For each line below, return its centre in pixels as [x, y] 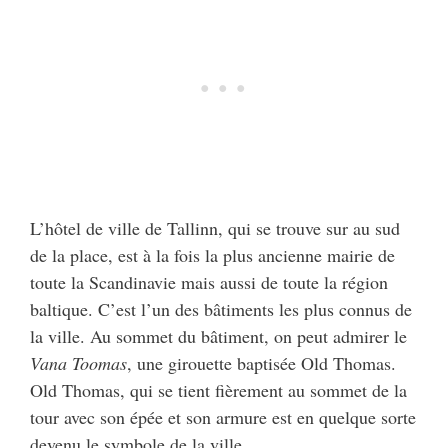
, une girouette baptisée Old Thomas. [261, 363]
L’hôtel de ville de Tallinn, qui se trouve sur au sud [215, 228]
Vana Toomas [78, 363]
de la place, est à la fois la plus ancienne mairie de [212, 255]
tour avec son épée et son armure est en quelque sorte [223, 417]
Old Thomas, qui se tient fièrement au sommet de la [218, 390]
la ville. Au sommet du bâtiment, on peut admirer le [218, 336]
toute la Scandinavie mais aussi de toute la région [209, 282]
